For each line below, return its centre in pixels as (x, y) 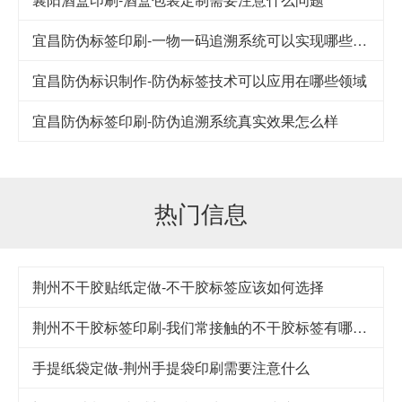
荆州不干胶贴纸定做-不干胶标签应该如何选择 (178, 286)
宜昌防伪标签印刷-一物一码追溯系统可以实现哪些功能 (360, 39)
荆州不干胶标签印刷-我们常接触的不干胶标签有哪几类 (360, 327)
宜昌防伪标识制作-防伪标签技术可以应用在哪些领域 (200, 80)
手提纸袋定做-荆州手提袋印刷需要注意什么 (171, 367)
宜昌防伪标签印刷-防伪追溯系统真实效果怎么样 (185, 120)
